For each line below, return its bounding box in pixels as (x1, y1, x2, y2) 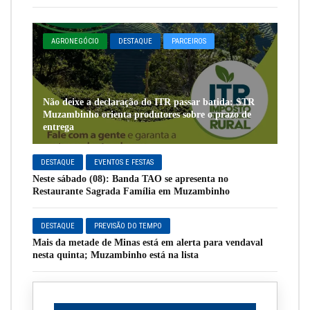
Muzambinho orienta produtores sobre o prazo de (43, 109, 251, 120)
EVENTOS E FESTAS (94, 157, 154, 167)
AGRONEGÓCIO (51, 36, 100, 46)
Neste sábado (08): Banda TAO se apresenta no (33, 173, 228, 184)
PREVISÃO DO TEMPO (94, 221, 163, 230)
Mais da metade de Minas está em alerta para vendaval (33, 237, 263, 248)
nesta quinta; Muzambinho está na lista (33, 249, 199, 260)
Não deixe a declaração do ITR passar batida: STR (43, 96, 255, 107)
